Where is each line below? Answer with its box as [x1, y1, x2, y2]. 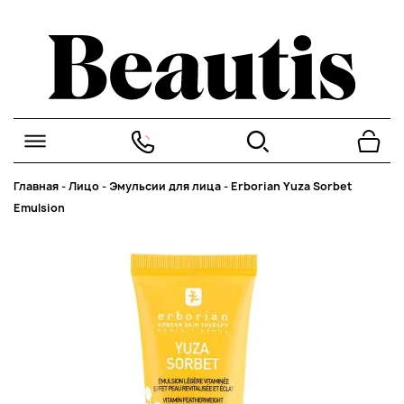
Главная [14, 179, 59, 194]
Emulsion [14, 200, 65, 216]
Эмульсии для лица [109, 179, 221, 194]
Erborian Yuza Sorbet [231, 179, 352, 194]
